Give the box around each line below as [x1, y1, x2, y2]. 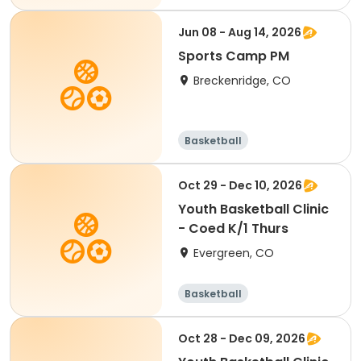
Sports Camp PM [178, 47, 289, 65]
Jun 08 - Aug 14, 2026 [178, 24, 301, 40]
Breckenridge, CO [193, 73, 291, 89]
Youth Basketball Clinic [178, 200, 329, 218]
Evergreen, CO [193, 245, 274, 261]
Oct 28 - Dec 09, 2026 [178, 330, 305, 346]
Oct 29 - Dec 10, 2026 [178, 177, 302, 193]
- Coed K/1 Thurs [178, 219, 288, 238]
